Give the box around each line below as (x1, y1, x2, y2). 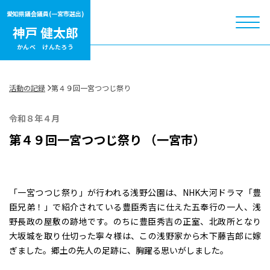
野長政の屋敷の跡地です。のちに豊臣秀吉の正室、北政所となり (9, 215, 261, 227)
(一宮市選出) (49, 9, 84, 19)
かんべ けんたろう (16, 42, 74, 51)
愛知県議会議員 (7, 9, 49, 19)
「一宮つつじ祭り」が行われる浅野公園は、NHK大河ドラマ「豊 (9, 186, 261, 198)
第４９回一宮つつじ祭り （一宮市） (9, 131, 205, 148)
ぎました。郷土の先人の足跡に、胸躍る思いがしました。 (9, 244, 228, 256)
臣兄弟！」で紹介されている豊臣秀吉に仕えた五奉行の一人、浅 (9, 201, 261, 213)
